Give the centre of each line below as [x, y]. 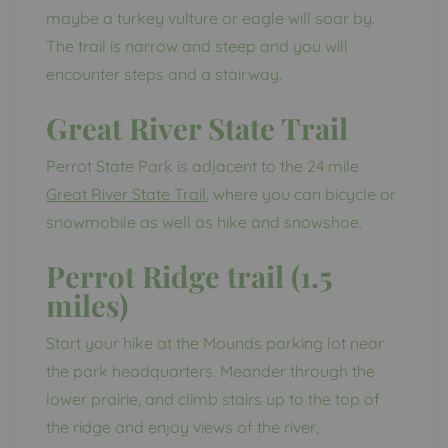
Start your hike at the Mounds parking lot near [215, 342]
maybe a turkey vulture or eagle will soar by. [210, 17]
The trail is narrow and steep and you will [197, 45]
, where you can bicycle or [301, 193]
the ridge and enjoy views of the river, [182, 426]
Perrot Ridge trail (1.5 [189, 275]
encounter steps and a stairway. [164, 73]
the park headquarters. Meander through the [210, 370]
